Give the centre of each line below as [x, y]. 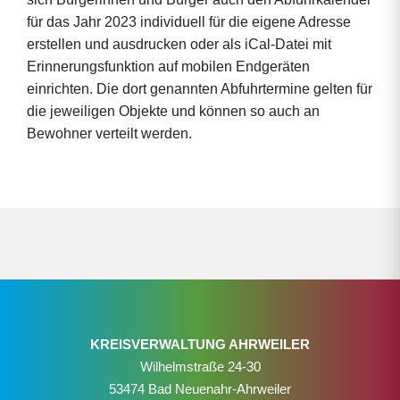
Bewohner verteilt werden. [109, 133]
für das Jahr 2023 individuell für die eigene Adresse [189, 22]
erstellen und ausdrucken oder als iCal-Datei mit [179, 44]
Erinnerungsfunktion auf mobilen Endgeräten [168, 67]
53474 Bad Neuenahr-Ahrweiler [200, 389]
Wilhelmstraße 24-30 [200, 367]
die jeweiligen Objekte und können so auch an [173, 111]
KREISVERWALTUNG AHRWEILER [200, 344]
